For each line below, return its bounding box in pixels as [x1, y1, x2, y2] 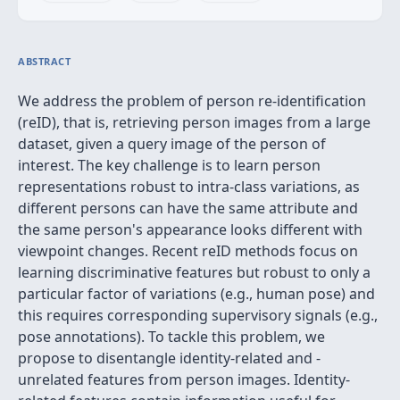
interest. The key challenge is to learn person [18, 155, 321, 175]
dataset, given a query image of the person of [18, 134, 326, 154]
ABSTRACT [18, 54, 71, 68]
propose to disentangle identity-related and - [18, 348, 321, 368]
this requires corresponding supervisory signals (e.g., [18, 305, 378, 325]
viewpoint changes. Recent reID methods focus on [18, 241, 358, 261]
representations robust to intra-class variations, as [18, 177, 360, 196]
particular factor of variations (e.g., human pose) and [18, 284, 375, 304]
